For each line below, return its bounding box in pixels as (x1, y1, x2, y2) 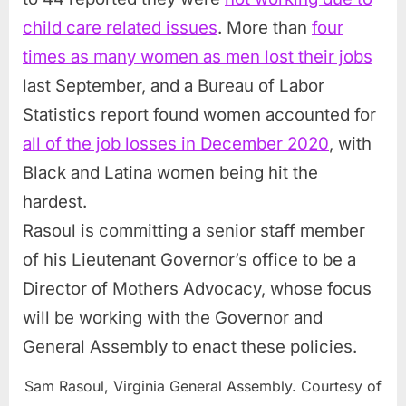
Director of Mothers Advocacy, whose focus (23, 278, 372, 300)
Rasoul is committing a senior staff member (23, 220, 365, 242)
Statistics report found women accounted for (23, 104, 376, 126)
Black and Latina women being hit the (23, 162, 318, 184)
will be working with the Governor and (23, 307, 323, 329)
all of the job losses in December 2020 (23, 133, 329, 155)
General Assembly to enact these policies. (23, 336, 357, 358)
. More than (217, 17, 312, 39)
